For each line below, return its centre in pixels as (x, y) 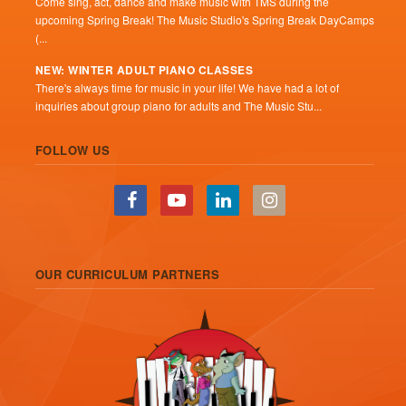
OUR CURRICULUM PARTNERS (127, 274)
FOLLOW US (72, 150)
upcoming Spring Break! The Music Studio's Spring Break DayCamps (204, 19)
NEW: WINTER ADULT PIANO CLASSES (144, 69)
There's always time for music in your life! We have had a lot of (187, 87)
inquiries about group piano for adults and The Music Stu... (178, 105)
